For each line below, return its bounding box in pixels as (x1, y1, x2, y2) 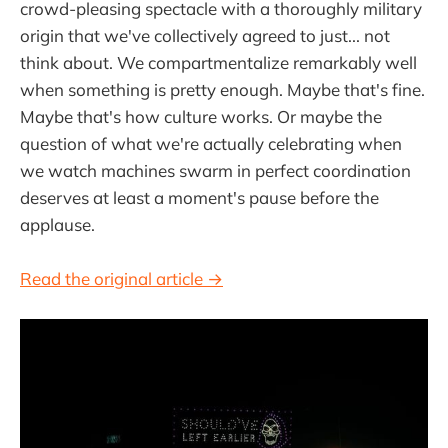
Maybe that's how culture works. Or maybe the (20, 105, 382, 127)
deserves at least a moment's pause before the (20, 186, 379, 208)
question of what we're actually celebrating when (20, 132, 402, 154)
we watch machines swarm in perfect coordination (20, 159, 411, 181)
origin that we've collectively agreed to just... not (20, 24, 390, 46)
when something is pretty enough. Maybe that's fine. (20, 78, 425, 100)
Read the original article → (20, 268, 223, 290)
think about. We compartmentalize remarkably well (20, 51, 417, 73)
